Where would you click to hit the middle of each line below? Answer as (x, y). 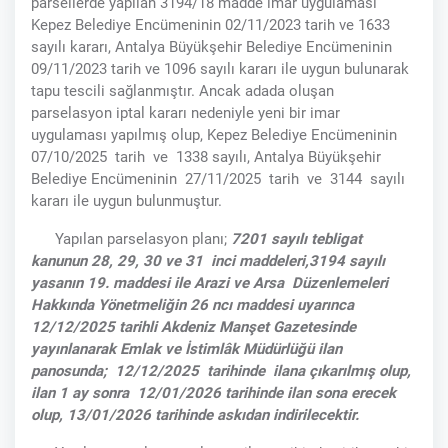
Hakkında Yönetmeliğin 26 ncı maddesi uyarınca (192, 305)
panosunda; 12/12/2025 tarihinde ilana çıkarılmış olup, (221, 371)
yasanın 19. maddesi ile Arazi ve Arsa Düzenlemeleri (209, 283)
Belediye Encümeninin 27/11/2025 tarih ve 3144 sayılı (218, 179)
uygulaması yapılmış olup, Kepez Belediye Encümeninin (214, 135)
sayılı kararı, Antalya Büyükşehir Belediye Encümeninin (211, 47)
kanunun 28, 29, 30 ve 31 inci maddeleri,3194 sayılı (208, 261)
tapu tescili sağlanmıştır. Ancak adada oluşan (182, 91)
